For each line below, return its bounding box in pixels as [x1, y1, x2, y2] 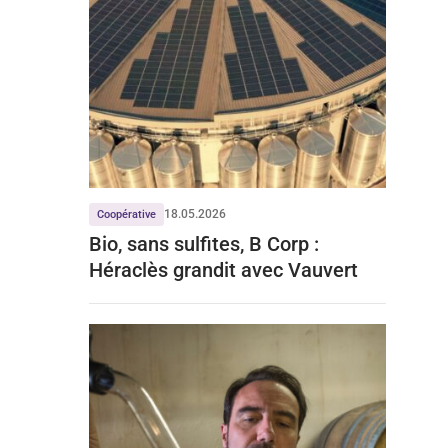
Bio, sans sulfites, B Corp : [88, 232, 319, 257]
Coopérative [96, 208, 156, 222]
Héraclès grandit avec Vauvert [88, 258, 358, 283]
